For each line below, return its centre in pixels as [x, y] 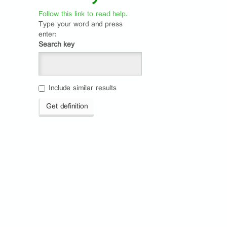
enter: [48, 34]
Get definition [67, 106]
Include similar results [83, 88]
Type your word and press [81, 24]
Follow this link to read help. [83, 14]
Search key [56, 44]
